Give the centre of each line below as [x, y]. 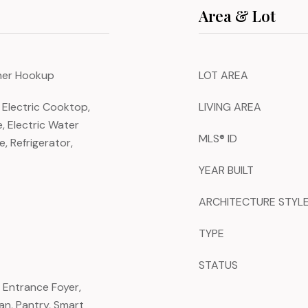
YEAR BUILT [226, 170]
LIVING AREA [230, 107]
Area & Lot [237, 16]
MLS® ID [218, 139]
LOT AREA [223, 75]
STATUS [218, 265]
